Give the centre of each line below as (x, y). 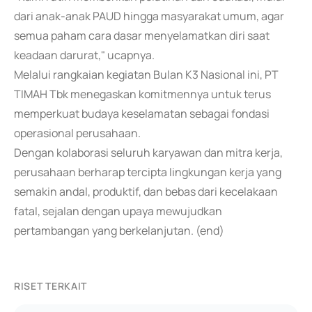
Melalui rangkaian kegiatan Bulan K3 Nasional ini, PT (146, 75)
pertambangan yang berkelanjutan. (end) (119, 231)
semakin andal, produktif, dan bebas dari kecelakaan (146, 192)
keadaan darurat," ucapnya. (84, 55)
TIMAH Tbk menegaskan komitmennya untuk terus (142, 94)
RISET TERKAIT (51, 286)
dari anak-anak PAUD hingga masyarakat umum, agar (149, 16)
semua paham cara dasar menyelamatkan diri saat (142, 36)
